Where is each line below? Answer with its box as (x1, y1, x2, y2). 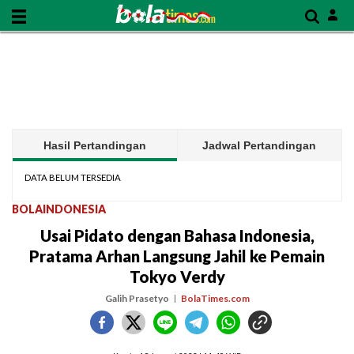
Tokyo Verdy (129, 267, 225, 286)
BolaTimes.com (180, 292, 250, 304)
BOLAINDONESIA (12, 202, 106, 216)
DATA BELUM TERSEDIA (24, 172, 121, 183)
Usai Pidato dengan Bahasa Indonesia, (40, 226, 314, 245)
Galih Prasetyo (104, 292, 169, 304)
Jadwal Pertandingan (202, 139, 317, 152)
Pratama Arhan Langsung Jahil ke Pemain (29, 247, 325, 265)
